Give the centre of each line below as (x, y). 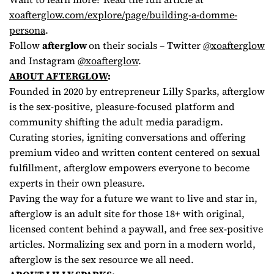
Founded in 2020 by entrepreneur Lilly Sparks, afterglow (137, 91)
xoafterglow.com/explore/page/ (79, 15)
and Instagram (43, 61)
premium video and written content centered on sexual (135, 153)
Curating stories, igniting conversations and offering (128, 137)
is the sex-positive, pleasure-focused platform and (122, 107)
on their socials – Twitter (146, 46)
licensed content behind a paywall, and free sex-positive (136, 229)
